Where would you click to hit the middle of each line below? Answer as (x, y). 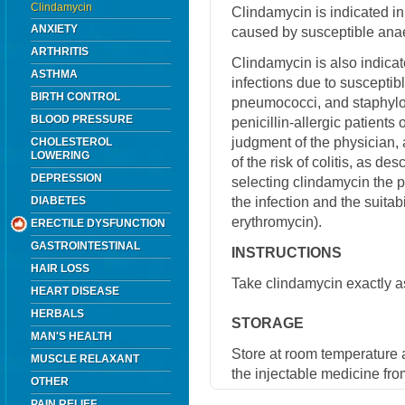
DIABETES (58, 201)
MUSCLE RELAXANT (85, 359)
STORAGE (268, 323)
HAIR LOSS (60, 268)
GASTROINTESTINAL (85, 246)
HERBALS (57, 314)
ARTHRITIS (60, 52)
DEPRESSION (66, 178)
